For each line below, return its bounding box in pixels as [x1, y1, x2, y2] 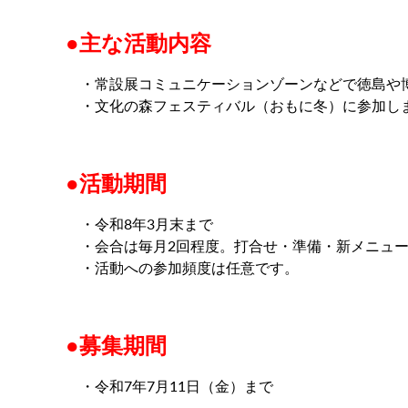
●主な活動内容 [66, 25, 211, 57]
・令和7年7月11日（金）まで [66, 374, 273, 396]
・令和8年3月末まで [66, 212, 213, 234]
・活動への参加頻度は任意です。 [66, 256, 313, 278]
